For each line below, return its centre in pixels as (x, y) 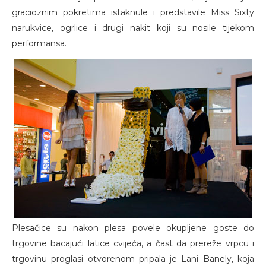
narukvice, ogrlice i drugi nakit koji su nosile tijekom (133, 28)
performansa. (39, 43)
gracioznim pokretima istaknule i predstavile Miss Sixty (133, 12)
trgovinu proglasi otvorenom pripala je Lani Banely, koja (133, 259)
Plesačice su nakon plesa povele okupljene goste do (133, 228)
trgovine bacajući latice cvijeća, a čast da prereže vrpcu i (133, 243)
